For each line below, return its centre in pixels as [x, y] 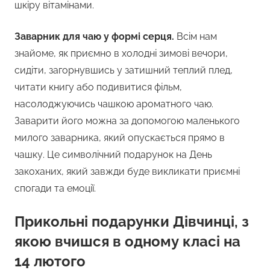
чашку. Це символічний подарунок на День [113, 155]
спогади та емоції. [55, 189]
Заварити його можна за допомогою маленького [127, 121]
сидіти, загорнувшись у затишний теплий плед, [124, 71]
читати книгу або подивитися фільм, [98, 87]
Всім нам [197, 37]
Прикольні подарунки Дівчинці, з [132, 222]
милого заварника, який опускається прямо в [120, 138]
